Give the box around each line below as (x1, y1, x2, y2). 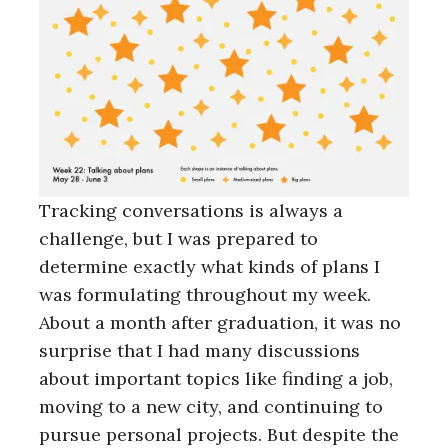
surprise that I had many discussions (39, 339, 360, 363)
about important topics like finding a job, (39, 367, 393, 391)
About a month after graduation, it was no (39, 311, 401, 335)
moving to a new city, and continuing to (39, 395, 383, 419)
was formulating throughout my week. (39, 283, 371, 307)
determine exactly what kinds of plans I (39, 255, 380, 279)
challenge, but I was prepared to (39, 227, 318, 251)
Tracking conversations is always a (39, 199, 343, 223)
